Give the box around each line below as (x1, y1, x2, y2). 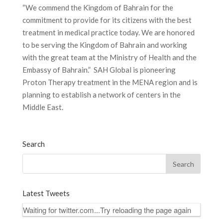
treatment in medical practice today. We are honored (22, 28, 195, 37)
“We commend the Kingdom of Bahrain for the (22, 3, 173, 12)
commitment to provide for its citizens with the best (22, 15, 192, 24)
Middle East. (22, 103, 63, 111)
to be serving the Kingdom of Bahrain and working (22, 40, 187, 49)
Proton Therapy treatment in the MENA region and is (22, 78, 198, 87)
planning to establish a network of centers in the (22, 90, 181, 99)
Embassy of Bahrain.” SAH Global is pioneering (22, 65, 176, 74)
